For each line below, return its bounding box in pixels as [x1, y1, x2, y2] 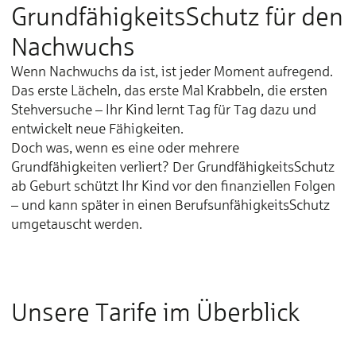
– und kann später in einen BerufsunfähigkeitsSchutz [11, 196, 330, 213]
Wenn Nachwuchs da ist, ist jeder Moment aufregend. [11, 63, 333, 79]
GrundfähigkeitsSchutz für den [11, 2, 343, 31]
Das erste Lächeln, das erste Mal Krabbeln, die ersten [11, 82, 327, 99]
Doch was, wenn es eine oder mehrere [11, 139, 239, 156]
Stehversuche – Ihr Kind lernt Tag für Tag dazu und [11, 101, 316, 118]
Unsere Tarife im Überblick [11, 297, 300, 327]
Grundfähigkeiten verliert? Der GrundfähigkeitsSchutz [11, 158, 335, 175]
